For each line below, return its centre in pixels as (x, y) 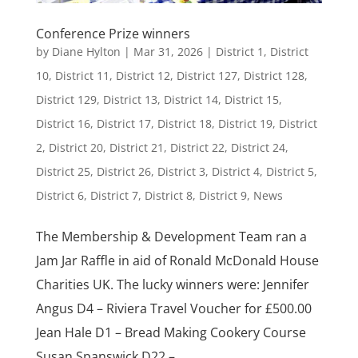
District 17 (123, 123)
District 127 (207, 75)
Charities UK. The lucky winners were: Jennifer (172, 284)
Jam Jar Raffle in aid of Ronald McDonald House (177, 260)
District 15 (251, 99)
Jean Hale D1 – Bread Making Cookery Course (171, 332)
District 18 (184, 123)
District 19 (245, 123)
